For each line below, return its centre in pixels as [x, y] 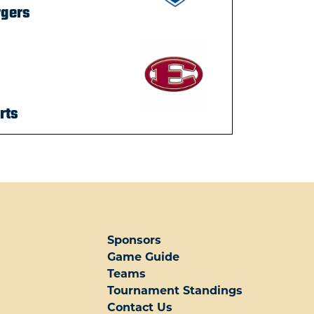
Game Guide [143, 257]
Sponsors [134, 240]
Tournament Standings [175, 290]
